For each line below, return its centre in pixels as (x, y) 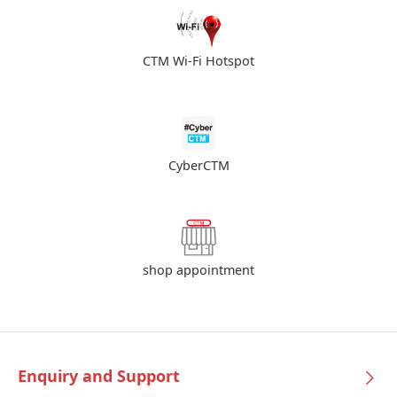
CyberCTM (198, 167)
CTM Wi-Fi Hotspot (198, 62)
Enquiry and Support (99, 378)
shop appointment (198, 271)
